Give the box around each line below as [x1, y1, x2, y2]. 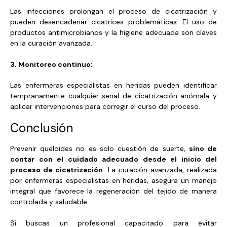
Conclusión [10, 120, 73, 136]
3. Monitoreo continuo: [10, 60, 93, 69]
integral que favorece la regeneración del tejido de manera [10, 186, 217, 196]
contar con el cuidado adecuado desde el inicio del [10, 155, 217, 164]
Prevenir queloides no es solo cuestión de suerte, [10, 144, 189, 154]
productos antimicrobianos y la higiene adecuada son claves [10, 28, 217, 37]
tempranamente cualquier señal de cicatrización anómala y [10, 91, 217, 101]
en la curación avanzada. [10, 39, 92, 48]
